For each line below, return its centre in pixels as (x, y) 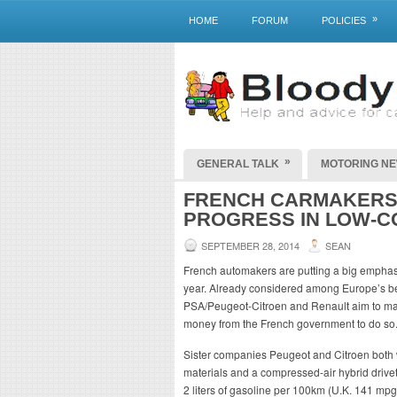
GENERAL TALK (238, 164)
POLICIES (344, 20)
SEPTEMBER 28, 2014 (250, 245)
